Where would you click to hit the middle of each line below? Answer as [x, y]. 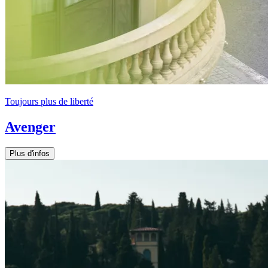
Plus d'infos [30, 153]
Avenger [30, 127]
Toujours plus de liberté [49, 101]
